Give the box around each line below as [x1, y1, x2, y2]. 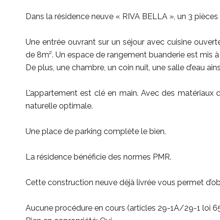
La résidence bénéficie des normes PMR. [26, 152, 171, 162]
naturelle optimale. [26, 101, 93, 110]
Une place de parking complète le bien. [26, 127, 166, 136]
